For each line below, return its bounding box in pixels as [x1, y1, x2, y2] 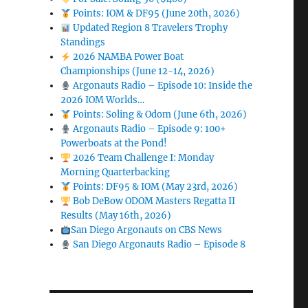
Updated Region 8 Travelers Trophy [70, 22, 228, 34]
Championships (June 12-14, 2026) [60, 65, 215, 78]
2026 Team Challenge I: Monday [70, 152, 214, 164]
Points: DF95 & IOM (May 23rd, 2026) [70, 181, 238, 193]
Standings [60, 36, 106, 49]
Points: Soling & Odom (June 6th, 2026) [70, 109, 247, 121]
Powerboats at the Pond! [60, 137, 168, 150]
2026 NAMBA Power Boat [70, 51, 184, 63]
